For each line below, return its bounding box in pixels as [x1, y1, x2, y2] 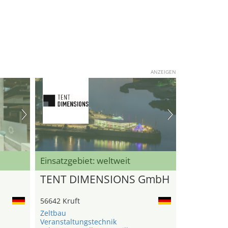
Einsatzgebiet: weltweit [40, 155, 130, 167]
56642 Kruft [40, 196, 80, 206]
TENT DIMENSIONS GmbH [40, 172, 169, 187]
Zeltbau [40, 208, 66, 218]
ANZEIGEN [151, 68, 176, 75]
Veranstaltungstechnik [40, 217, 117, 227]
